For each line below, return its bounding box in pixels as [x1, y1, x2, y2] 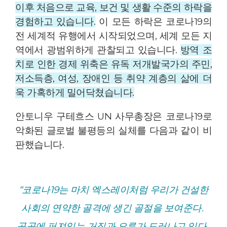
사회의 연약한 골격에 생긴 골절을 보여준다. [21, 202, 206, 214]
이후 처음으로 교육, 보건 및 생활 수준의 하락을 [15, 2, 212, 14]
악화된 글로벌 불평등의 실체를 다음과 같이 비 [15, 125, 212, 137]
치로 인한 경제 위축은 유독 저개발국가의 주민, [15, 58, 212, 70]
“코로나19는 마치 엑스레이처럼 [18, 184, 150, 196]
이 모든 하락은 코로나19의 [95, 16, 212, 28]
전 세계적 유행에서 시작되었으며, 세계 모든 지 [15, 30, 212, 42]
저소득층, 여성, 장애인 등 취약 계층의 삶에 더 [15, 72, 212, 85]
